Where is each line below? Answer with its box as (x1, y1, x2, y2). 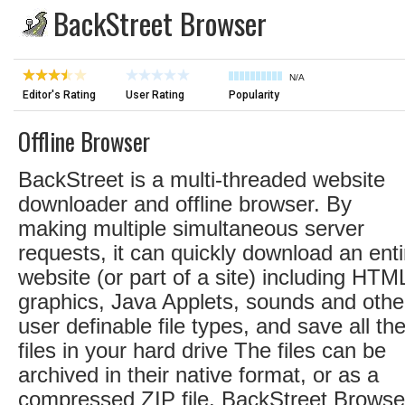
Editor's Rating (23, 89, 96, 101)
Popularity (229, 89, 279, 101)
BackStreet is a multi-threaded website (18, 167, 385, 192)
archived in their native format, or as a (18, 363, 379, 387)
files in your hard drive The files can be (18, 338, 386, 363)
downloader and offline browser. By (18, 192, 352, 216)
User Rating (126, 89, 184, 101)
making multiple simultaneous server (18, 216, 364, 240)
